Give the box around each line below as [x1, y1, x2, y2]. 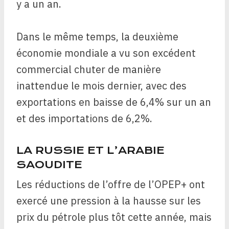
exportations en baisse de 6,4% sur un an [16, 95, 211, 109]
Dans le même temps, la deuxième [16, 29, 178, 43]
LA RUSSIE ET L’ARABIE [16, 144, 165, 156]
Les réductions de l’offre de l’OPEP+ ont [16, 177, 205, 192]
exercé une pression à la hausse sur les [16, 194, 201, 208]
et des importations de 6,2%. [16, 111, 152, 125]
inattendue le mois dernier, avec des [16, 78, 187, 93]
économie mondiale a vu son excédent [16, 45, 196, 60]
